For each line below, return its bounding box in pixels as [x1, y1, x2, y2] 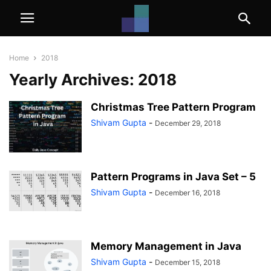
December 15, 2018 [155, 258, 220, 267]
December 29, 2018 [155, 119, 221, 128]
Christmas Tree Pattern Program [91, 101, 256, 113]
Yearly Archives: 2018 [9, 70, 177, 89]
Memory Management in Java [91, 240, 241, 252]
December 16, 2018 [155, 188, 220, 197]
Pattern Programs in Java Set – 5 [91, 171, 256, 183]
